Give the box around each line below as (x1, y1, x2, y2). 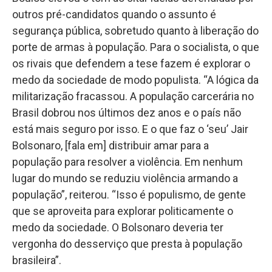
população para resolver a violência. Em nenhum (12, 155, 243, 168)
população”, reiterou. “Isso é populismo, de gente (12, 188, 246, 201)
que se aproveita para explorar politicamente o (12, 204, 233, 217)
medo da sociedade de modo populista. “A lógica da (12, 73, 259, 86)
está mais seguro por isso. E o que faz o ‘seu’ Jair (12, 122, 248, 135)
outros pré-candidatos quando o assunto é (12, 7, 216, 21)
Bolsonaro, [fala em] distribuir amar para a (12, 138, 209, 152)
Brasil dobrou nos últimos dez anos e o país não (12, 106, 241, 119)
